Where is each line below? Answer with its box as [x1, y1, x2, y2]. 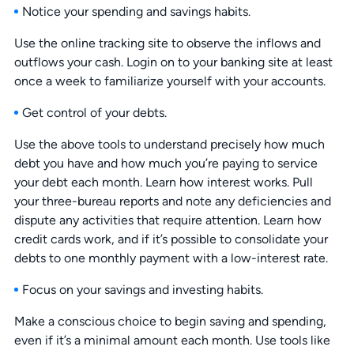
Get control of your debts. [21, 105, 167, 121]
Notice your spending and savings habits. [21, 4, 250, 20]
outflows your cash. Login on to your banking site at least [13, 55, 333, 70]
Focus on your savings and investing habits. [21, 282, 263, 298]
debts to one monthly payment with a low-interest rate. [13, 250, 328, 266]
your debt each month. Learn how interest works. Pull [13, 175, 313, 190]
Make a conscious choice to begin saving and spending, [13, 314, 326, 330]
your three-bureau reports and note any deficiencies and [13, 194, 331, 209]
